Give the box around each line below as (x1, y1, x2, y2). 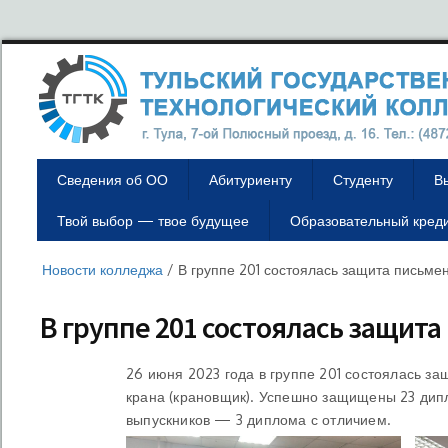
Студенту (333, 171, 393, 188)
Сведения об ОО (57, 171, 168, 188)
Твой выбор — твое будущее (57, 212, 249, 229)
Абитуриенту (209, 171, 292, 188)
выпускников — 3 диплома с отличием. (126, 411, 391, 428)
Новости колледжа (42, 261, 163, 278)
